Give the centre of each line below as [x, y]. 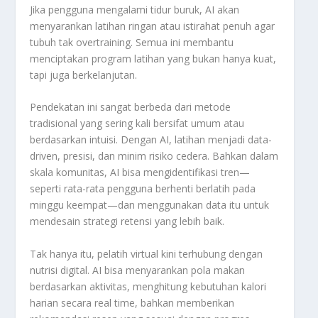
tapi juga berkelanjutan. [84, 75]
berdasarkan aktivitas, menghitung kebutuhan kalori [148, 286]
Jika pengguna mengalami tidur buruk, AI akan [135, 10]
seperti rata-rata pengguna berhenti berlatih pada [143, 189]
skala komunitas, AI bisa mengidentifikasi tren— [140, 172]
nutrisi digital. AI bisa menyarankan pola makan [138, 270]
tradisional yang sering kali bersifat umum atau [137, 124]
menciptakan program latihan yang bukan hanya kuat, [153, 59]
